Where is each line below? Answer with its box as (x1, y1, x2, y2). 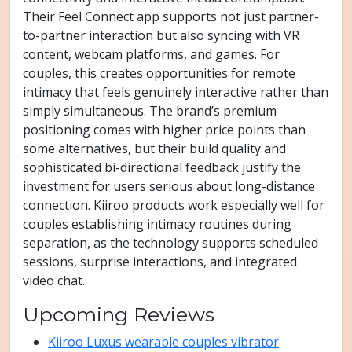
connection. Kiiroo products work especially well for (23, 196, 324, 214)
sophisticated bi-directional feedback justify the (23, 159, 301, 176)
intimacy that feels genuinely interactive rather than (23, 83, 328, 101)
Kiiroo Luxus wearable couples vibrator (48, 333, 279, 350)
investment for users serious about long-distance (23, 178, 315, 195)
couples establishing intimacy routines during (23, 215, 291, 233)
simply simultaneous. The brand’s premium (23, 102, 277, 119)
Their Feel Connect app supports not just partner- (23, 8, 319, 25)
